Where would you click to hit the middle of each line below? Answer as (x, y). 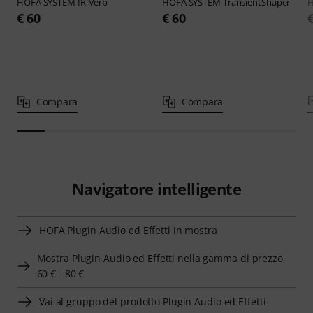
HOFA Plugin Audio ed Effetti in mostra (128, 230)
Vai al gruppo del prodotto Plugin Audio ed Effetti (153, 301)
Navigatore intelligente (156, 188)
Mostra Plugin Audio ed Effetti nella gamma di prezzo (160, 258)
